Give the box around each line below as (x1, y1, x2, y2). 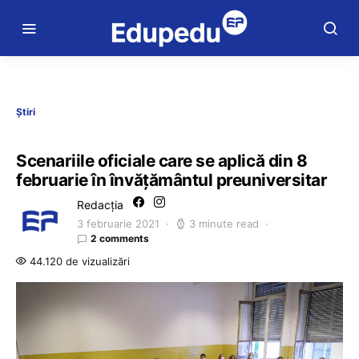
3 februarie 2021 (77, 217, 159, 230)
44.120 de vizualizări (26, 255, 130, 268)
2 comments (91, 232, 149, 244)
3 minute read (189, 217, 259, 230)
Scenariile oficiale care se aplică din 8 (16, 151, 308, 171)
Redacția (77, 198, 123, 212)
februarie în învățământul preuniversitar (16, 170, 328, 190)
